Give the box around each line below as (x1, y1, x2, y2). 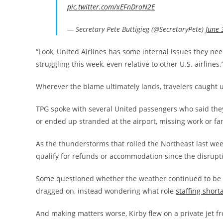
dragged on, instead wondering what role (36, 186, 176, 196)
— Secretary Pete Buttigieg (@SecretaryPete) (67, 24, 206, 34)
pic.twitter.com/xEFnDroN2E (67, 2, 155, 11)
